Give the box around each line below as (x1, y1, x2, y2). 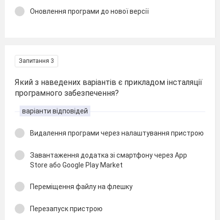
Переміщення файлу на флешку (30, 183, 133, 191)
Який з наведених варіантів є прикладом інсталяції (15, 78, 202, 87)
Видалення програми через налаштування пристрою (30, 129, 204, 137)
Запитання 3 (19, 57, 54, 64)
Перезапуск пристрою (30, 204, 103, 213)
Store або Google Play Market (30, 161, 123, 169)
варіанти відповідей (22, 107, 88, 115)
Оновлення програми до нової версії (30, 7, 149, 15)
